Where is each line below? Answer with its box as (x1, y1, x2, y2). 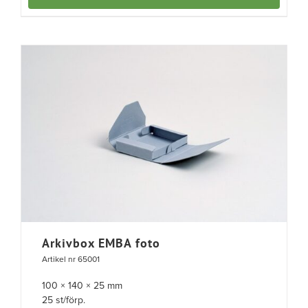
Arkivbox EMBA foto (42, 235, 160, 252)
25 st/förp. (42, 296, 85, 306)
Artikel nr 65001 (42, 256, 100, 265)
